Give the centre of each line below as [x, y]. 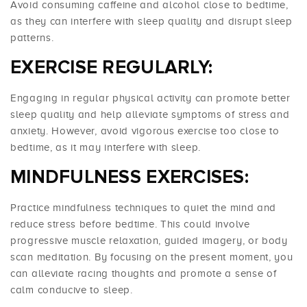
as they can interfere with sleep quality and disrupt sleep [151, 22]
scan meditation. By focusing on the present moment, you [152, 257]
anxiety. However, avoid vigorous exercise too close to [145, 131]
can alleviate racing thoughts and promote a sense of [144, 274]
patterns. [32, 38]
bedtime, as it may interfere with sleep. [106, 148]
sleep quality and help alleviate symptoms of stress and [150, 115]
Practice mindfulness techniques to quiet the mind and [144, 208]
